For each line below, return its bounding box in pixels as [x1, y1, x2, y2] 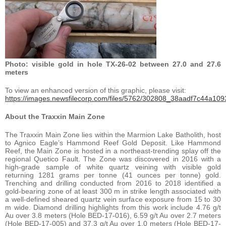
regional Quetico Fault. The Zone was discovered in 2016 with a [5, 154, 221, 163]
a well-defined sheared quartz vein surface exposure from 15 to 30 [5, 195, 221, 203]
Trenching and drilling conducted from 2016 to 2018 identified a [5, 179, 221, 187]
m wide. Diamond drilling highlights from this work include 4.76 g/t [5, 203, 221, 211]
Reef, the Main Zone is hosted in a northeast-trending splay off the [5, 146, 221, 155]
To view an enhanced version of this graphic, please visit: [5, 86, 186, 94]
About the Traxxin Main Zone [5, 112, 105, 121]
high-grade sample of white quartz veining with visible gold [5, 162, 221, 171]
